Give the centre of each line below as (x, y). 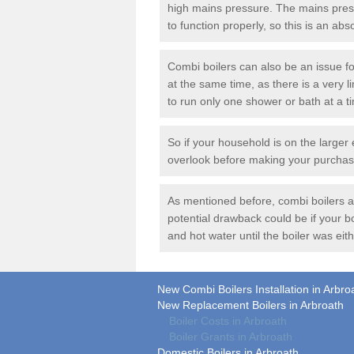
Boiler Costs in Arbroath (228, 321)
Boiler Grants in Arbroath (231, 337)
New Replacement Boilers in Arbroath (250, 305)
